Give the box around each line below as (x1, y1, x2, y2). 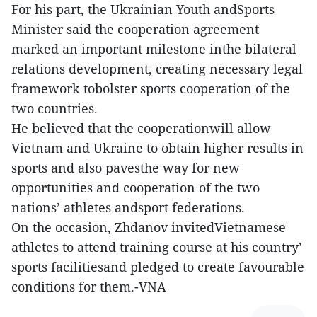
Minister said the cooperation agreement (11, 21, 259, 38)
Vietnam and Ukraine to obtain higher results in (11, 139, 304, 157)
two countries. (11, 100, 98, 117)
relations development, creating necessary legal (11, 60, 303, 78)
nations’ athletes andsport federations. (11, 199, 245, 217)
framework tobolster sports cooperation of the (11, 80, 290, 98)
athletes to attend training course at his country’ (11, 238, 302, 256)
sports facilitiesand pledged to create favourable (11, 258, 304, 276)
